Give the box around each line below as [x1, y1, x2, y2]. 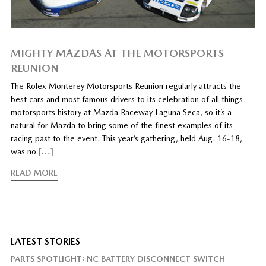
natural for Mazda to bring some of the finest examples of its [10, 121, 233, 131]
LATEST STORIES [10, 236, 80, 248]
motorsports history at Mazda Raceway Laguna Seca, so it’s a [10, 107, 232, 118]
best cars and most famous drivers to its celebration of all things [10, 94, 243, 104]
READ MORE [10, 168, 58, 178]
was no [10, 147, 39, 157]
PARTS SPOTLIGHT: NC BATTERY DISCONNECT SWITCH [10, 254, 225, 264]
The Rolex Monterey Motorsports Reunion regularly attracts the [10, 81, 241, 91]
